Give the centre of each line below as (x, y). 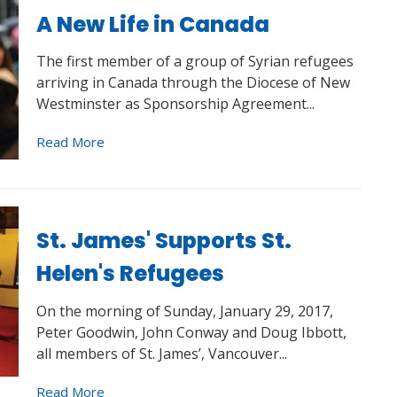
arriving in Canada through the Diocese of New (193, 82)
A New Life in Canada (152, 24)
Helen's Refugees (130, 273)
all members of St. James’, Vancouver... (161, 353)
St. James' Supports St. (163, 241)
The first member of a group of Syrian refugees (195, 61)
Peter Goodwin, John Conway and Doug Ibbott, (191, 332)
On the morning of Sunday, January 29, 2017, (184, 311)
